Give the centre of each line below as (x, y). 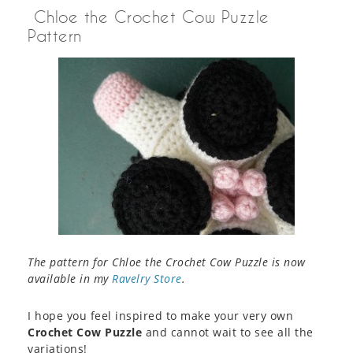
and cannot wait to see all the (228, 333)
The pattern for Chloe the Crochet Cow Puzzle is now (167, 262)
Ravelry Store (147, 279)
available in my (70, 279)
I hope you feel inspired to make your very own (160, 316)
